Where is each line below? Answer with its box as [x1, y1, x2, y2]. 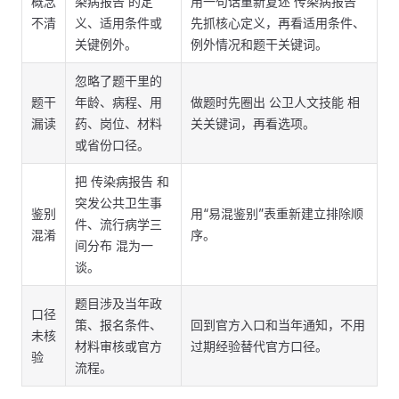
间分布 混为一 [75, 238, 153, 253]
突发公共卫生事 [75, 195, 162, 210]
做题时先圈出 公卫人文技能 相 [191, 94, 360, 110]
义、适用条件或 [75, 15, 162, 30]
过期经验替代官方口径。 [191, 338, 328, 354]
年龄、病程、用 [75, 94, 162, 110]
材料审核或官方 [75, 338, 162, 354]
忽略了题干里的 [75, 73, 162, 88]
